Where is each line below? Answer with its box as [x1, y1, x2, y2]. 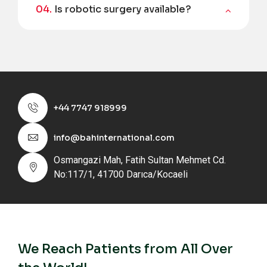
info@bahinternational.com [54, 132, 175, 143]
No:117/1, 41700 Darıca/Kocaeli [54, 169, 188, 180]
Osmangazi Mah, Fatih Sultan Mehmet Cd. [54, 154, 226, 166]
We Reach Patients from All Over [18, 241, 233, 257]
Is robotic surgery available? [54, 3, 191, 15]
